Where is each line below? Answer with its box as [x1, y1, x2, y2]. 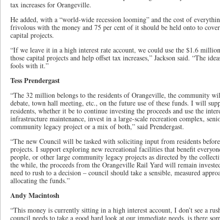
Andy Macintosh [10, 190, 59, 200]
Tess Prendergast [10, 75, 60, 85]
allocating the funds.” [10, 176, 70, 185]
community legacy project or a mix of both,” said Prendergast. [10, 122, 184, 131]
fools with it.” [10, 61, 49, 70]
